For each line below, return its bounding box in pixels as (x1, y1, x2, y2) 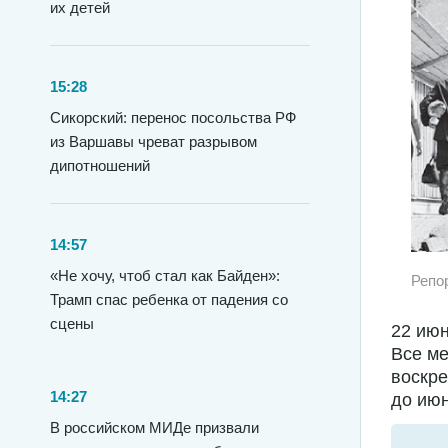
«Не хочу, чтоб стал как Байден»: (50, 267, 280, 284)
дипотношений (50, 157, 150, 174)
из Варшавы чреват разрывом (50, 133, 257, 150)
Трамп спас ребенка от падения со (50, 291, 288, 308)
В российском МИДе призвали (50, 419, 259, 436)
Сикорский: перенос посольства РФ (50, 109, 296, 126)
